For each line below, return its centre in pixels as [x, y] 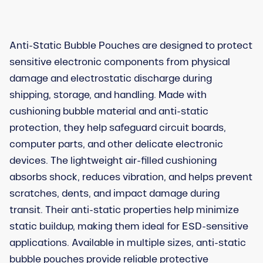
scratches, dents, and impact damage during [114, 193]
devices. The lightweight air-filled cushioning [113, 161]
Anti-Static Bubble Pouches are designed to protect [131, 45]
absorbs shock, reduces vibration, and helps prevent [131, 177]
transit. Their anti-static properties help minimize [124, 210]
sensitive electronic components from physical [120, 62]
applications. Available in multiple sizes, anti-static [128, 243]
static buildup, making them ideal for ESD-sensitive [129, 226]
